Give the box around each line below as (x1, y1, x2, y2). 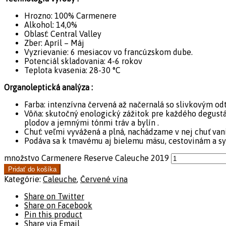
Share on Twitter (24, 191, 84, 201)
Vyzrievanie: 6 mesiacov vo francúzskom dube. (24, 47, 193, 56)
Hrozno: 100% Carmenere (24, 11, 117, 20)
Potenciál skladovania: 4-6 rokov (24, 56, 142, 66)
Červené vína (80, 174, 128, 184)
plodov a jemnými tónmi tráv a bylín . (24, 118, 159, 127)
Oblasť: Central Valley (24, 29, 101, 38)
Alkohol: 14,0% (24, 20, 77, 29)
